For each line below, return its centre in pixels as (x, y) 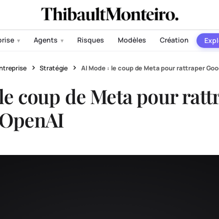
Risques (90, 40)
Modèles (132, 40)
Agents (46, 40)
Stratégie (54, 68)
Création (174, 40)
